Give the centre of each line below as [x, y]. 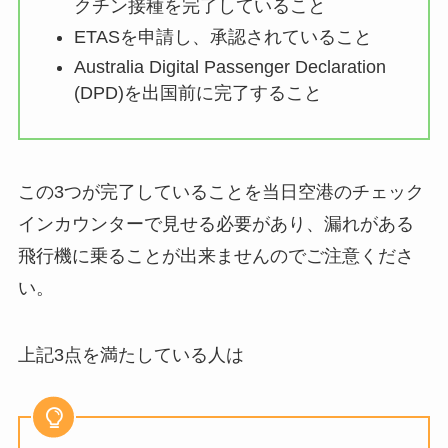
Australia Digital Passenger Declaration [229, 67]
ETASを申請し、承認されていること [222, 36]
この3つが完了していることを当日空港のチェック [220, 191]
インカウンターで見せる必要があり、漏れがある [215, 223]
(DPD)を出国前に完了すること [197, 93]
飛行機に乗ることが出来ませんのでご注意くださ [215, 255]
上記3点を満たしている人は [130, 355]
